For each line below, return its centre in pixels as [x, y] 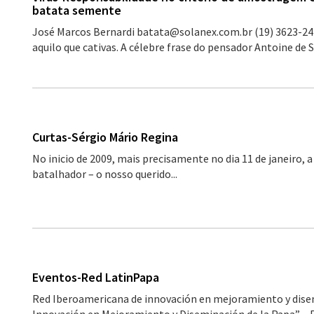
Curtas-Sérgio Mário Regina [105, 137]
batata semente [76, 10]
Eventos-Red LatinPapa [95, 277]
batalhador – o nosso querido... [104, 174]
